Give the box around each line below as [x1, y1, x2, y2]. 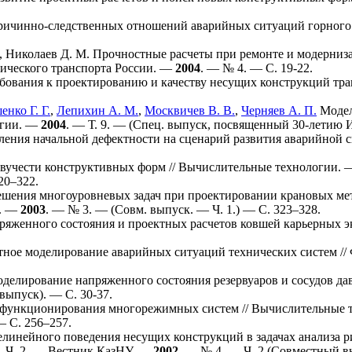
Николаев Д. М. [5, 46, 90, 60]
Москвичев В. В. [145, 103, 235, 117]
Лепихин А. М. [57, 103, 138, 117]
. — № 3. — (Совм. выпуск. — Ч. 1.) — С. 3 [46, 202, 280, 216]
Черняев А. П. [241, 103, 317, 117]
